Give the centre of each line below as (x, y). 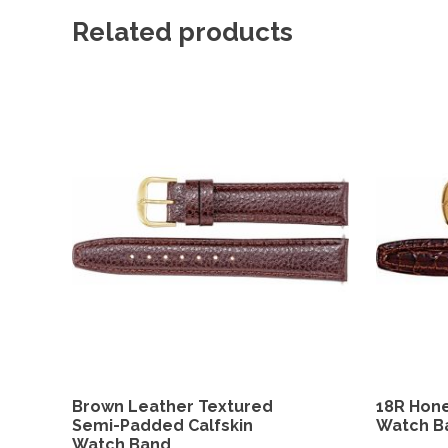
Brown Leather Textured (172, 406)
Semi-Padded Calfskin (162, 425)
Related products (182, 31)
